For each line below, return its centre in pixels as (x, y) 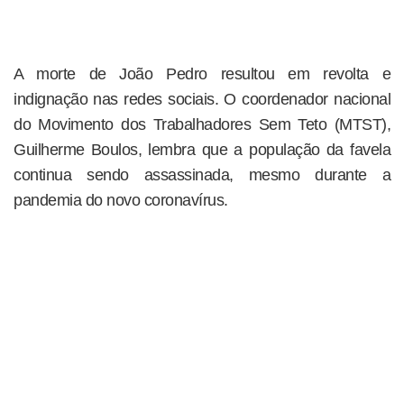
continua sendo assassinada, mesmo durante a (202, 175)
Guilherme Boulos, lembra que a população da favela (202, 150)
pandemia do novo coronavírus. (121, 201)
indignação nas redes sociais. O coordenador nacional (202, 100)
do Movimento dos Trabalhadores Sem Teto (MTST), (202, 125)
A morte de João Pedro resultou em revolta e (202, 74)
